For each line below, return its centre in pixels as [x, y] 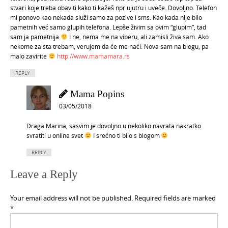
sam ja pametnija [35, 37]
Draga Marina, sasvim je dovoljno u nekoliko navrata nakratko [114, 126]
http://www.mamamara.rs [93, 56]
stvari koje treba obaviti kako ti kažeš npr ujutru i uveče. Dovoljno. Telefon [113, 8]
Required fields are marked [175, 198]
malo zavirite [29, 56]
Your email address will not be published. [72, 198]
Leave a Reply [44, 175]
